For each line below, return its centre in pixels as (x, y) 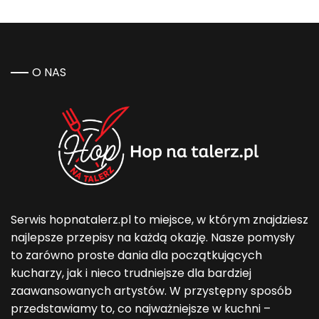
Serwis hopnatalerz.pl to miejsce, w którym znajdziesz (159, 220)
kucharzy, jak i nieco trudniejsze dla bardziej (131, 273)
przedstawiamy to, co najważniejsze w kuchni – (141, 309)
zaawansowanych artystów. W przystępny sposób (151, 291)
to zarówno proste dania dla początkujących (136, 256)
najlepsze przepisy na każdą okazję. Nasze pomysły (153, 238)
